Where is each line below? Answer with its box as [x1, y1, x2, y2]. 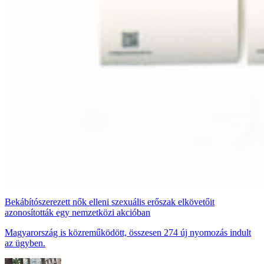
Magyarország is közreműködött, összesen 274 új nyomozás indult [5, 227, 251, 238]
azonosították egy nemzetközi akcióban [5, 207, 150, 218]
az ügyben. [5, 238, 45, 249]
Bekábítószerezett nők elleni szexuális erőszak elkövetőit [5, 197, 214, 207]
